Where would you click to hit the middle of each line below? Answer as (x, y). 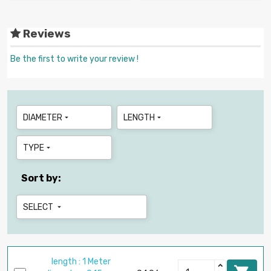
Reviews (46, 34)
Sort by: (41, 178)
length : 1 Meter (81, 262)
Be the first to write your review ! (74, 59)
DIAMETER (43, 117)
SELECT (39, 207)
